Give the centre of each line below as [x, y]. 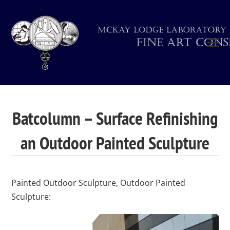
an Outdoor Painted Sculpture [115, 143]
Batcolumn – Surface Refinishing [115, 118]
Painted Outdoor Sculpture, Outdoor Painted [99, 183]
